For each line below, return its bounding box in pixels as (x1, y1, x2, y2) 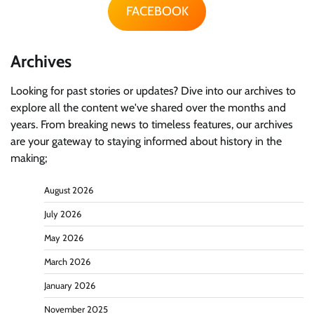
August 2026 (44, 185, 93, 196)
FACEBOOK (125, 4, 189, 20)
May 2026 (44, 233, 83, 244)
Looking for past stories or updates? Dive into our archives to (11, 84, 296, 98)
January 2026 (44, 280, 95, 292)
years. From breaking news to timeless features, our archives (11, 118, 293, 132)
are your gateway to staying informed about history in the (11, 135, 282, 149)
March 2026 (44, 257, 90, 268)
